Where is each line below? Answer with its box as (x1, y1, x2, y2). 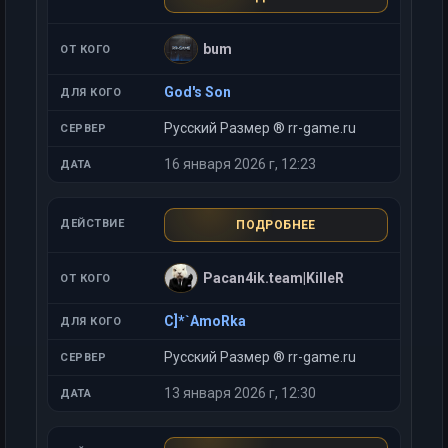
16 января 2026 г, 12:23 (164, 156, 316, 172)
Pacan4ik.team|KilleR (203, 269, 344, 286)
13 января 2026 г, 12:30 (164, 385, 316, 401)
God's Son (164, 84, 231, 100)
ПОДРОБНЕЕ (236, 218, 316, 232)
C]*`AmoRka (164, 313, 246, 329)
